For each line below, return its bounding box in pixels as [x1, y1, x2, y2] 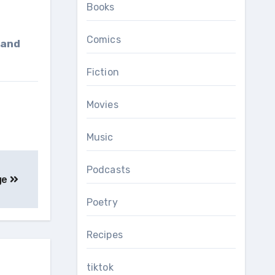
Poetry [86, 196, 118, 208]
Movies [86, 99, 118, 110]
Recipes [86, 229, 123, 241]
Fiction [86, 66, 119, 78]
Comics [86, 34, 121, 45]
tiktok [86, 261, 114, 273]
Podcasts [86, 164, 131, 176]
